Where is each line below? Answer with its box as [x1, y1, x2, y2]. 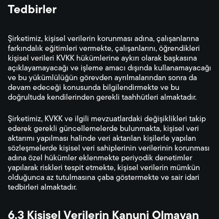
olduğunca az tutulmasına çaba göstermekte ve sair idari [8, 174, 199, 182]
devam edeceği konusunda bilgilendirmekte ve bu [8, 84, 179, 92]
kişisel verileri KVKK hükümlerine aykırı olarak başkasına [8, 55, 197, 63]
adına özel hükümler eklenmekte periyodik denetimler [8, 154, 192, 162]
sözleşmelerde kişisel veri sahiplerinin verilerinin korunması [8, 145, 210, 153]
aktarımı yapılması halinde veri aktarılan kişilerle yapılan [8, 135, 196, 143]
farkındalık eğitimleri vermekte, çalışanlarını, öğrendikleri [8, 45, 200, 53]
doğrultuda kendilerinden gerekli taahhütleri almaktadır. [8, 94, 197, 102]
